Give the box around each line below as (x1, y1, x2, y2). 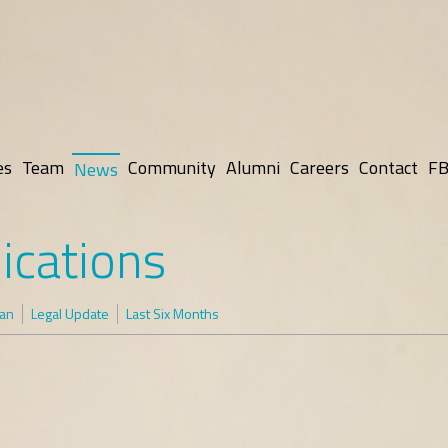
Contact (359, 154, 418, 181)
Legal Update (31, 303, 109, 324)
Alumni (226, 154, 280, 181)
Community (128, 154, 216, 181)
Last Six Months (126, 303, 219, 324)
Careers (290, 154, 349, 181)
